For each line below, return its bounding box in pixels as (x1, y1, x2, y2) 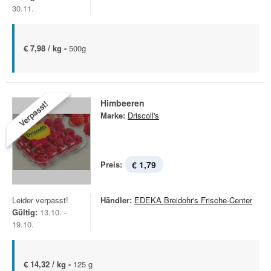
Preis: (100, 158, 122, 170)
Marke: (100, 109, 125, 121)
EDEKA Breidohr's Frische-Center (134, 194, 252, 206)
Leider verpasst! (12, 194, 68, 206)
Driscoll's (128, 109, 159, 121)
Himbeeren (100, 97, 145, 109)
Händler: (100, 194, 132, 206)
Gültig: (12, 206, 38, 218)
